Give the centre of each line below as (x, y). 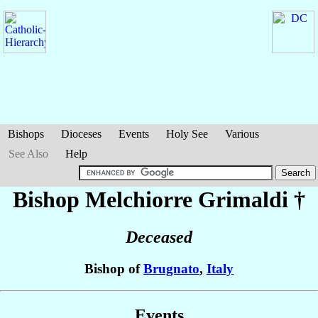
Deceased (159, 237)
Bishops (26, 134)
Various (242, 134)
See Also (28, 154)
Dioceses (81, 134)
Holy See (187, 134)
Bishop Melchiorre (105, 199)
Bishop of (114, 269)
